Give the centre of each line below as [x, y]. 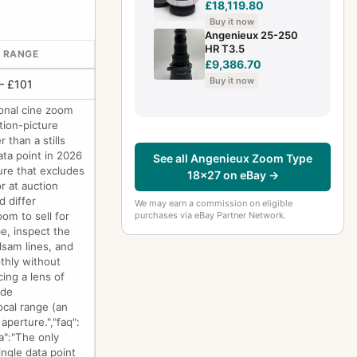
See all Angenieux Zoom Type [233, 159]
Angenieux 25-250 [251, 35]
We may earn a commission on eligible [214, 203]
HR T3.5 [225, 49]
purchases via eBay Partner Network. [210, 215]
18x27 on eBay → [233, 175]
